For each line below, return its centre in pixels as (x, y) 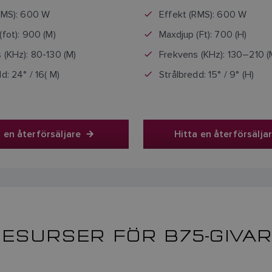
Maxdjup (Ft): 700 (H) (203, 34)
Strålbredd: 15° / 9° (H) (207, 74)
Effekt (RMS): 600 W (203, 14)
